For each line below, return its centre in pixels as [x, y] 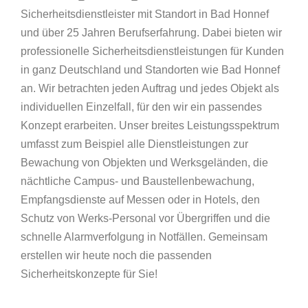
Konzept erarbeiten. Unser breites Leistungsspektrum [150, 125]
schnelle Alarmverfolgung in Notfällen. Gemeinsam [144, 237]
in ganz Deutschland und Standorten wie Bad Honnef [150, 70]
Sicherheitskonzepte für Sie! [89, 274]
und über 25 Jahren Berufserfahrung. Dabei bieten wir [151, 33]
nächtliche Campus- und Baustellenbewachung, [137, 181]
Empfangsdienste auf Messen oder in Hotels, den [140, 200]
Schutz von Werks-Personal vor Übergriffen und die [145, 218]
